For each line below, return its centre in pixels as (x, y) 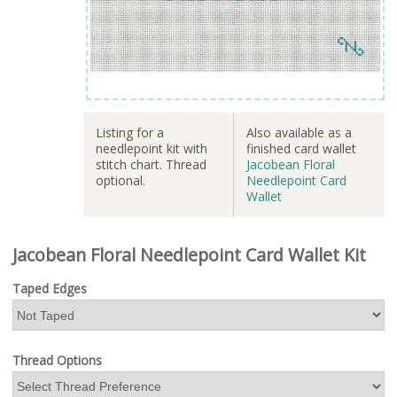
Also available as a (299, 132)
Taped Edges (50, 289)
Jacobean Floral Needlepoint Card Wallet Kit (189, 254)
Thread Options (57, 360)
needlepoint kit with (152, 148)
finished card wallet (301, 148)
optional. (121, 180)
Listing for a (130, 132)
